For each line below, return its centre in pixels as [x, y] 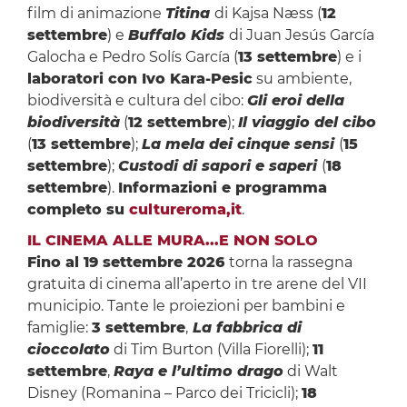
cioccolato [68, 350]
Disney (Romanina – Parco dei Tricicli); [164, 393]
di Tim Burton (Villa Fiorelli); [211, 350]
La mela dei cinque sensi [240, 144]
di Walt [310, 372]
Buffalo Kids [178, 35]
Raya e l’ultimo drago [198, 372]
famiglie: [59, 328]
